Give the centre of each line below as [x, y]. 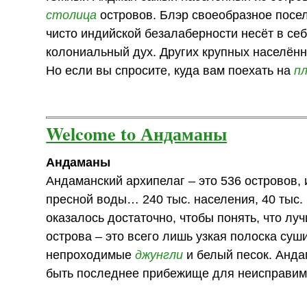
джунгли [159, 255]
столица [72, 15]
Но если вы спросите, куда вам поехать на [170, 70]
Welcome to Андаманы [137, 134]
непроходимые [91, 255]
